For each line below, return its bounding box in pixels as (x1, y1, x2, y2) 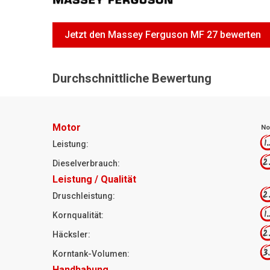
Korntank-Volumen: (52, 248, 130, 259)
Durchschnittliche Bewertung (52, 71, 212, 86)
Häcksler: (52, 229, 90, 239)
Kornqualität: (52, 210, 104, 220)
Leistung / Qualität (52, 173, 136, 185)
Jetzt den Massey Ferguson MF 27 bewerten (64, 28, 261, 40)
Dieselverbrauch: (52, 158, 120, 168)
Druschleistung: (52, 190, 115, 201)
